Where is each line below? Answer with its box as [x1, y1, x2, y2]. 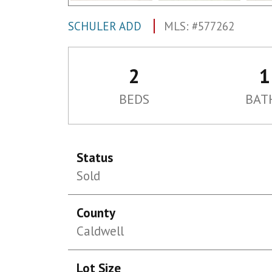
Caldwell [76, 223, 124, 239]
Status [76, 149, 114, 166]
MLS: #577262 [164, 19, 234, 33]
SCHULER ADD [68, 19, 144, 33]
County [76, 205, 116, 221]
